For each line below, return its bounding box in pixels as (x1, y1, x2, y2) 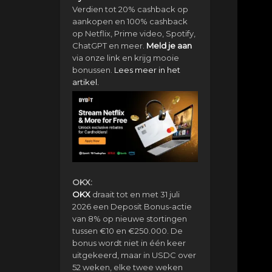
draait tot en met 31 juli (90, 189, 180, 199)
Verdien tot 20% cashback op (72, 4, 188, 14)
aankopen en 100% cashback (72, 16, 188, 26)
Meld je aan (146, 41, 192, 50)
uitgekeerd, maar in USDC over (72, 250, 196, 260)
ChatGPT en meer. (72, 41, 146, 50)
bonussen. (72, 65, 114, 75)
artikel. (72, 77, 99, 87)
